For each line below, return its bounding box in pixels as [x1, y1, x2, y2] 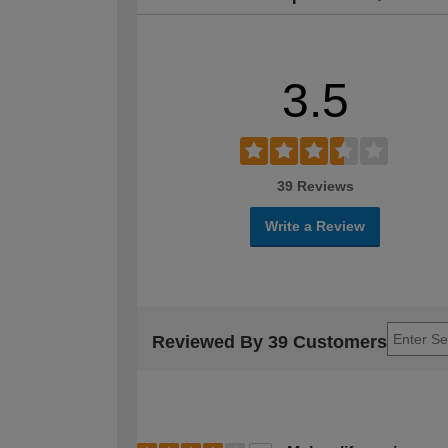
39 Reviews [276, 177, 354, 194]
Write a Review [265, 217, 365, 234]
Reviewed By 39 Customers [152, 332, 387, 353]
